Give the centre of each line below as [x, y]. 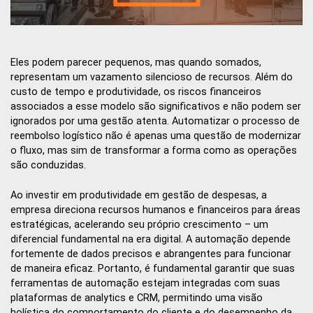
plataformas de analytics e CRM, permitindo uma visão [137, 298]
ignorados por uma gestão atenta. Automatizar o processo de [155, 122]
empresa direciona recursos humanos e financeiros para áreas [155, 210]
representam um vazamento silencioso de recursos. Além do [152, 78]
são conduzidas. [48, 166]
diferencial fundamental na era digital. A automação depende [151, 239]
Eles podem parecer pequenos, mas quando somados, [136, 63]
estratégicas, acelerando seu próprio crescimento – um [139, 225]
